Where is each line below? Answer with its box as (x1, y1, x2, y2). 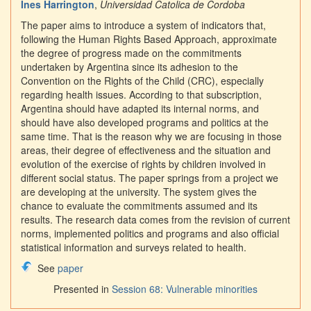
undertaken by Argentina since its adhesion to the (21, 60, 238, 74)
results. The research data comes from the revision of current (21, 212, 290, 227)
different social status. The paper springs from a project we (21, 171, 278, 185)
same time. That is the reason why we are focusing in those (21, 129, 282, 144)
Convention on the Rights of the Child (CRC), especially (21, 74, 264, 88)
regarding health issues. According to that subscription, (21, 87, 262, 102)
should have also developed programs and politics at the (21, 115, 269, 130)
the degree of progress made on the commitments (21, 46, 242, 60)
